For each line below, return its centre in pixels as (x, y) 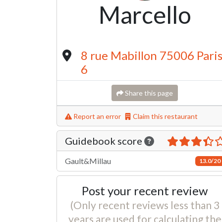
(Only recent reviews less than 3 (145, 205)
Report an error (96, 116)
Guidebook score (105, 141)
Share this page (148, 93)
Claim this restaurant (165, 116)
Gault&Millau (88, 161)
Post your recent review (145, 191)
